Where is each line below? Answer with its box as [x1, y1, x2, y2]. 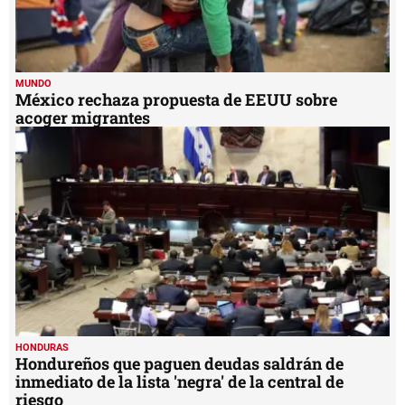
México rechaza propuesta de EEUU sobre [15, 88, 337, 110]
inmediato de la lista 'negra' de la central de [15, 371, 344, 393]
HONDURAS [15, 342, 69, 354]
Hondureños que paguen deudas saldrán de [15, 353, 344, 375]
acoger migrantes [15, 106, 150, 128]
